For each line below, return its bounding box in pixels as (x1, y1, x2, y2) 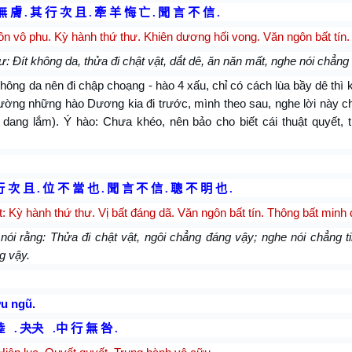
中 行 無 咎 (56, 321, 112, 335)
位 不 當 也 (42, 181, 99, 195)
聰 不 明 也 (170, 181, 227, 195)
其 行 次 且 (30, 5, 86, 19)
